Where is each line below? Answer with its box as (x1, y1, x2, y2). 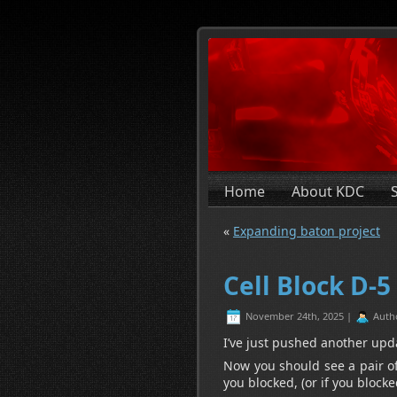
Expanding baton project (233, 222, 380, 239)
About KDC (292, 182, 364, 201)
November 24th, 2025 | (243, 309, 354, 323)
